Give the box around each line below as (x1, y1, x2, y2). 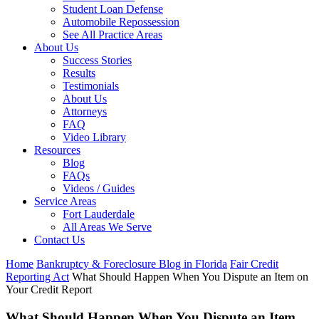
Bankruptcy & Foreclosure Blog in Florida (36, 258, 227, 270)
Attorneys (63, 105, 107, 117)
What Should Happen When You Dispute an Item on (72, 271, 308, 283)
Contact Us (34, 234, 85, 246)
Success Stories (63, 54, 132, 66)
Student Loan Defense (63, 3, 163, 15)
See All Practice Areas (63, 28, 162, 41)
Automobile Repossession (63, 16, 179, 28)
